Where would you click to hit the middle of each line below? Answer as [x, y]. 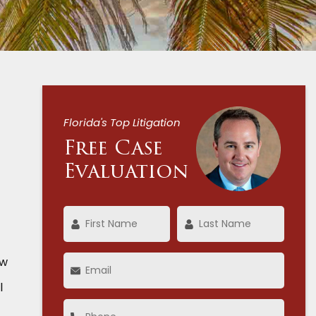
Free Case [113, 150]
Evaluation [126, 173]
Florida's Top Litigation [122, 122]
